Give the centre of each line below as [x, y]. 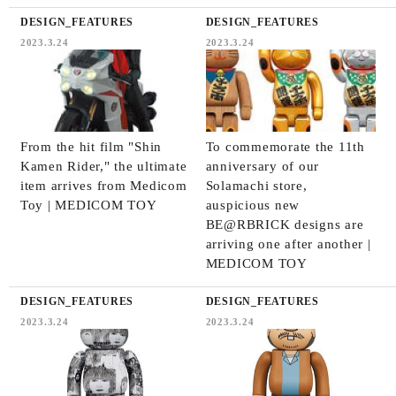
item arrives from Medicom [103, 185]
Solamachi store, [256, 185]
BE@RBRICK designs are [285, 224]
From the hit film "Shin [91, 146]
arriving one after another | [288, 244]
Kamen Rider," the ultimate [103, 166]
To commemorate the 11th [285, 146]
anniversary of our [263, 166]
